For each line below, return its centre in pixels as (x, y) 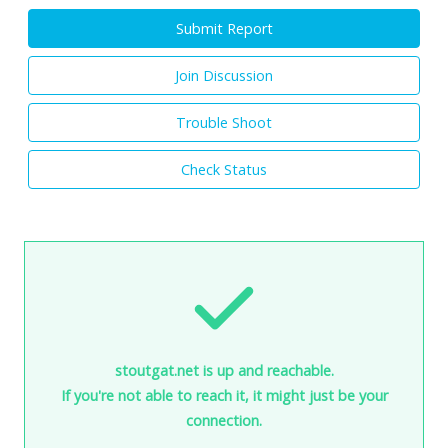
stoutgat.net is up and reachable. (224, 370)
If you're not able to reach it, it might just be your (224, 395)
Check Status (224, 169)
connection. (224, 420)
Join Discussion (224, 75)
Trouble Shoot (224, 122)
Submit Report (224, 28)
